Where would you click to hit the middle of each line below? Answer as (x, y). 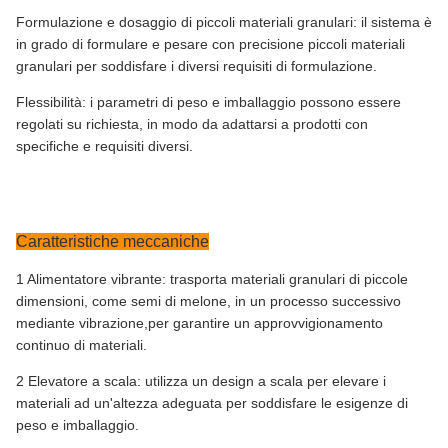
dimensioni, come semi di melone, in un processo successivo (208, 300)
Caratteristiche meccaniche (112, 241)
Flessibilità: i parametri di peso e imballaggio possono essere (208, 101)
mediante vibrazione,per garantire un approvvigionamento (199, 322)
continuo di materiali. (81, 344)
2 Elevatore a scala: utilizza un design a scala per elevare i (201, 380)
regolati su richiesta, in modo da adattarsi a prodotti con (192, 123)
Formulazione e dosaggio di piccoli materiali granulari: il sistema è (224, 21)
